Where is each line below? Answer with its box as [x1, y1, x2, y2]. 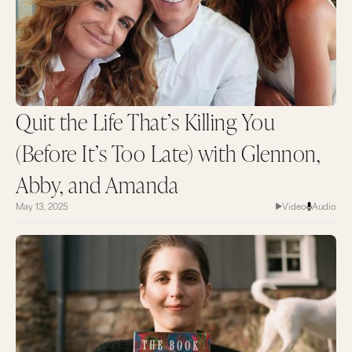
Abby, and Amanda [16, 169, 178, 199]
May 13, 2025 [16, 198, 68, 213]
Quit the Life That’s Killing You [16, 106, 275, 136]
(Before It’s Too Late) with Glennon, [16, 137, 320, 167]
